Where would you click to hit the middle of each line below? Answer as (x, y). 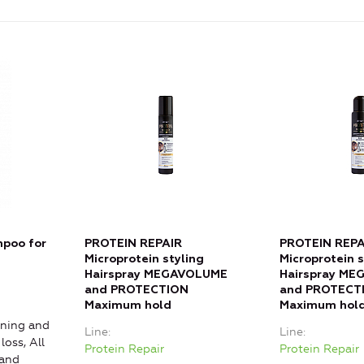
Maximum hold (128, 306)
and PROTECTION (136, 290)
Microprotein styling (144, 260)
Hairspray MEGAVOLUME (156, 275)
